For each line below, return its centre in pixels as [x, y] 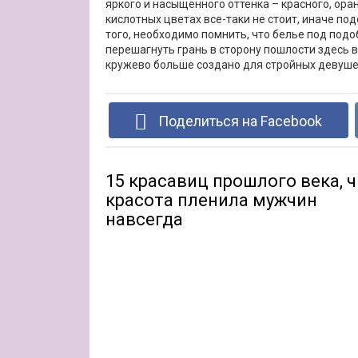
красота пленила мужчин [211, 200]
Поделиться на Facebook [239, 121]
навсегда [144, 219]
